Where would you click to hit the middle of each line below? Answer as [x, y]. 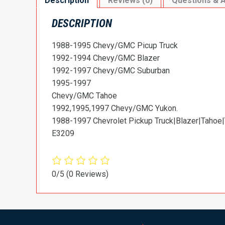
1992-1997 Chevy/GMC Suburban [111, 70]
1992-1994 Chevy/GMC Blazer [106, 58]
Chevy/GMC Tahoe [84, 95]
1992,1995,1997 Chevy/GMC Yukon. [115, 108]
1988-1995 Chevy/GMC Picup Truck [115, 45]
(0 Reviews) [87, 174]
